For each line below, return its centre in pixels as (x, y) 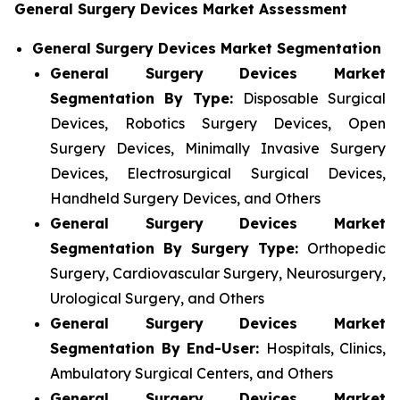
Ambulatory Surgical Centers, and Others (192, 374)
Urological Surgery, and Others (157, 299)
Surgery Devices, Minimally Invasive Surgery (218, 149)
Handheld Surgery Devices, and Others (185, 199)
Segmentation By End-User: (158, 349)
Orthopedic (346, 249)
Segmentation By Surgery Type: (179, 249)
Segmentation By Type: (146, 99)
